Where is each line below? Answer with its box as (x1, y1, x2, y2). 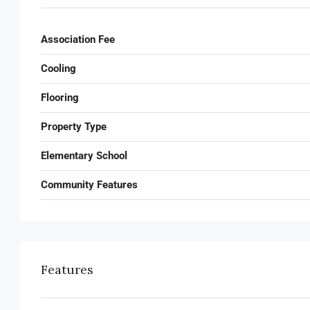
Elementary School (41, 149, 127, 162)
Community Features (41, 178, 138, 191)
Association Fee (41, 33, 115, 46)
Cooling (41, 62, 76, 75)
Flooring (41, 91, 79, 104)
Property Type (41, 120, 107, 133)
